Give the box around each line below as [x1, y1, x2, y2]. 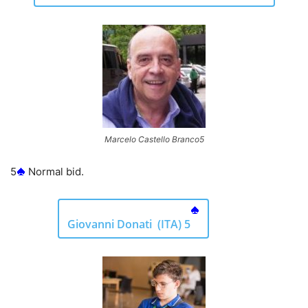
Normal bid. [25, 164, 84, 178]
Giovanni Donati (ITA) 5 [67, 216, 190, 232]
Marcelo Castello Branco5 [104, 133, 204, 144]
